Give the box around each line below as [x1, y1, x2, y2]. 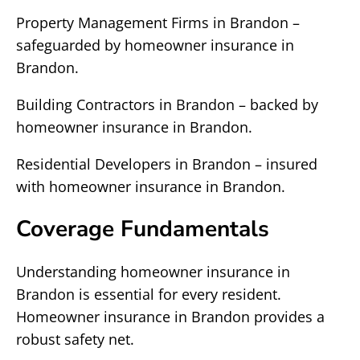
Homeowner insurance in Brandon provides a [16, 307, 325, 326]
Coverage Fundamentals [16, 214, 269, 244]
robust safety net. [16, 329, 134, 349]
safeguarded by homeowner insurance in [16, 35, 294, 55]
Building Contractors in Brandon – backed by [16, 95, 318, 114]
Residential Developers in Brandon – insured [16, 154, 317, 174]
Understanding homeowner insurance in [16, 262, 290, 281]
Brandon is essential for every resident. [16, 284, 281, 304]
